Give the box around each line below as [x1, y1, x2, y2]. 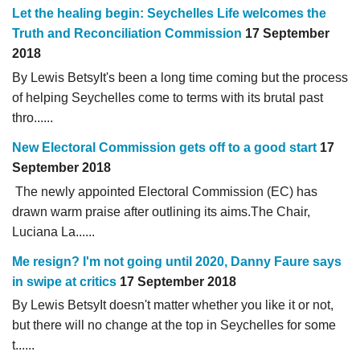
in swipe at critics [12, 274, 117, 288]
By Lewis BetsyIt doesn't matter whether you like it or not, [12, 298, 333, 313]
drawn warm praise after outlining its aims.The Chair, [12, 204, 310, 219]
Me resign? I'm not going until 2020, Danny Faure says [12, 254, 342, 268]
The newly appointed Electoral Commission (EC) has [12, 184, 317, 198]
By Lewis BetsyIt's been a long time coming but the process [12, 70, 348, 84]
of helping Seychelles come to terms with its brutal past [12, 90, 323, 104]
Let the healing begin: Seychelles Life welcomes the [12, 6, 326, 20]
